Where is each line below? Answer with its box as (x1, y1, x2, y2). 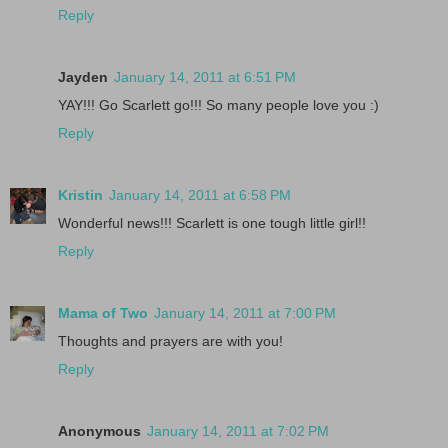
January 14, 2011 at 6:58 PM (109, 186, 291, 203)
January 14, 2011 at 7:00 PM (154, 304, 336, 321)
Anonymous (58, 422, 141, 439)
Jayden (58, 68, 108, 85)
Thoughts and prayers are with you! (58, 332, 283, 349)
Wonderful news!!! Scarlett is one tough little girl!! (58, 214, 366, 231)
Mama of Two (58, 304, 148, 321)
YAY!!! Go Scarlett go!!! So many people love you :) (58, 96, 379, 113)
